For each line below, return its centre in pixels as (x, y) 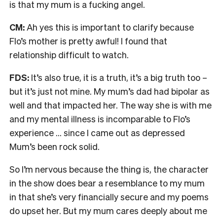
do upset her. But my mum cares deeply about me (108, 210)
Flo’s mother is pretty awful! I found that (88, 40)
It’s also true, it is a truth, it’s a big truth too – (119, 77)
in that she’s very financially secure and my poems (109, 196)
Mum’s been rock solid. (55, 146)
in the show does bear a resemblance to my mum (107, 183)
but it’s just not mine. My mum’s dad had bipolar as (110, 91)
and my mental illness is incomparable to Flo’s (100, 118)
